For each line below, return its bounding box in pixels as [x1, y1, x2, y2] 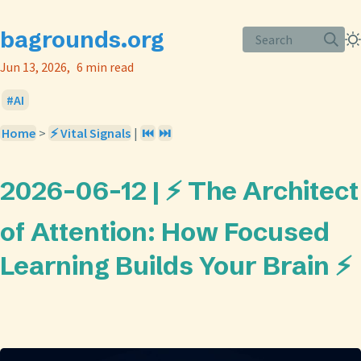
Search [255, 31, 293, 48]
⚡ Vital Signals [49, 125, 131, 141]
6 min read [77, 59, 134, 75]
